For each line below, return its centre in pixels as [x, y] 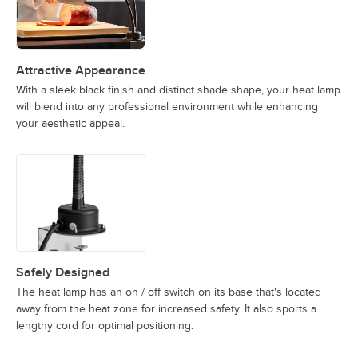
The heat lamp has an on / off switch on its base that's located [169, 292]
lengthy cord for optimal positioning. [105, 326]
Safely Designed [63, 273]
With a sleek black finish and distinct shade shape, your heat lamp [178, 90]
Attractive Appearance [81, 71]
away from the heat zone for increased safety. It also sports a [166, 309]
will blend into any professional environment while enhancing [167, 107]
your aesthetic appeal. [70, 124]
